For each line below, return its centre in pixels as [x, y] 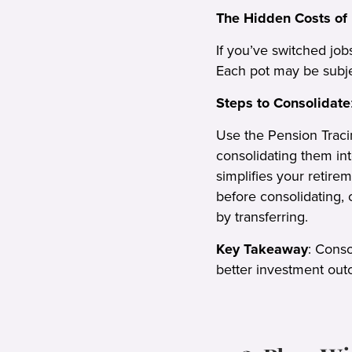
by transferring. [262, 216]
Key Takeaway [262, 249]
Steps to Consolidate [283, 103]
